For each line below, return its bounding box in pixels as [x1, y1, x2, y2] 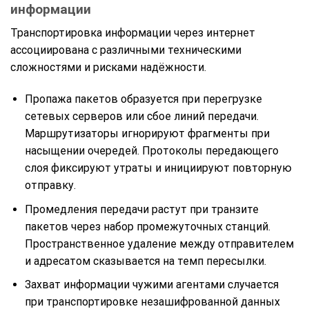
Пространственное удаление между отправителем [24, 237, 294, 250]
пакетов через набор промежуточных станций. [24, 219, 270, 233]
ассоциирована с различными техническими [10, 43, 241, 57]
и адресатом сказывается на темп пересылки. [24, 254, 266, 268]
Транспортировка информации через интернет [10, 26, 255, 40]
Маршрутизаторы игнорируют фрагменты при [24, 127, 270, 141]
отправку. [24, 179, 76, 192]
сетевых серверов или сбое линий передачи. [24, 110, 259, 123]
